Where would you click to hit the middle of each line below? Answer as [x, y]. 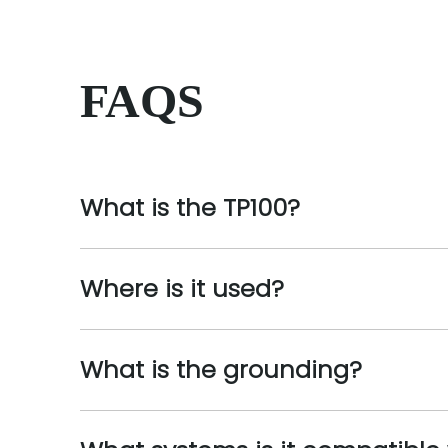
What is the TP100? [190, 207]
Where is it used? [182, 288]
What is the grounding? [221, 369]
